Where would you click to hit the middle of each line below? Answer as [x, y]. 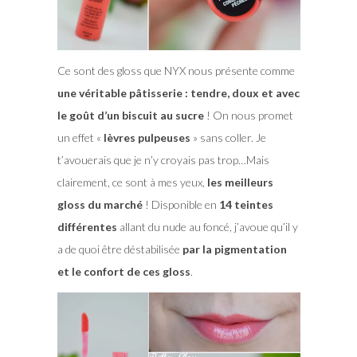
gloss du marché [100, 205]
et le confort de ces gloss [124, 272]
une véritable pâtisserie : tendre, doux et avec [178, 93]
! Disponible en [180, 205]
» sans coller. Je [228, 138]
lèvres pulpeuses [147, 138]
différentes [87, 227]
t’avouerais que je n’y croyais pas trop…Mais [163, 160]
